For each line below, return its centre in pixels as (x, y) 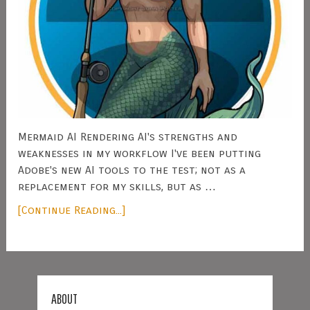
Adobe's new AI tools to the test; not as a (132, 170)
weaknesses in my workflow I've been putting (140, 153)
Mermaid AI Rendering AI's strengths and (128, 136)
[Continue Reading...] (72, 210)
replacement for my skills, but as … (117, 186)
